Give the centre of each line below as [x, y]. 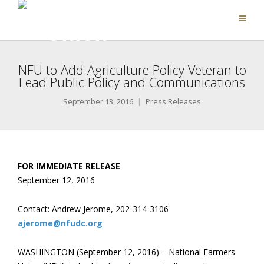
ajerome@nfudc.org [60, 223]
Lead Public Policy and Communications [132, 82]
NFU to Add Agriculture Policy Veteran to [132, 70]
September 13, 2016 [98, 102]
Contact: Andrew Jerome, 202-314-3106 [93, 209]
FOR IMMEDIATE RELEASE [69, 166]
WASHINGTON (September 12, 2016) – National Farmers [126, 252]
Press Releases [173, 102]
